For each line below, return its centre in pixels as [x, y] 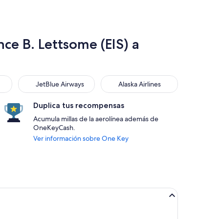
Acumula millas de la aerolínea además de [96, 119]
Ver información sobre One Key [81, 138]
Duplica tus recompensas [79, 105]
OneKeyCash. [54, 128]
